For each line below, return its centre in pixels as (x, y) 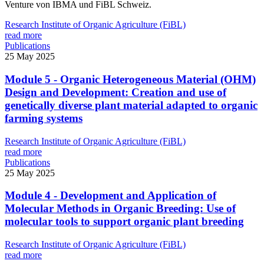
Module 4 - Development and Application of (110, 196)
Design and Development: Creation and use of (115, 93)
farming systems (44, 118)
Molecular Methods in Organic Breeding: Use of (120, 209)
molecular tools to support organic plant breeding (124, 222)
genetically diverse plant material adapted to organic (131, 105)
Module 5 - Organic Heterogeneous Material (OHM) (130, 80)
